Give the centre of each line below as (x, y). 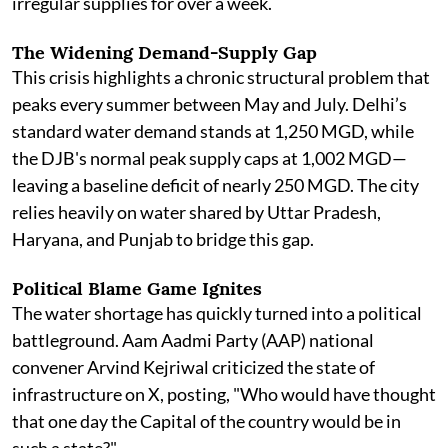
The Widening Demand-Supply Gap (164, 52)
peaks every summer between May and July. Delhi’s (209, 104)
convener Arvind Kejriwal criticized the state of (193, 367)
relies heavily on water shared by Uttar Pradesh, (196, 212)
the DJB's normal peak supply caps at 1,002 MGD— (209, 158)
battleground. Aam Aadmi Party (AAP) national (193, 340)
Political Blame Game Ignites (137, 288)
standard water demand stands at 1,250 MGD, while (213, 131)
